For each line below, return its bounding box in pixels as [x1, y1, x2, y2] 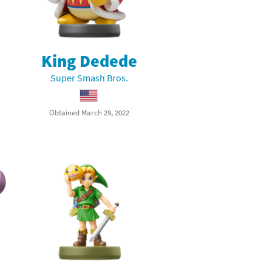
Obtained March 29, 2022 [49, 107, 130, 117]
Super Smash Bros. [50, 71, 129, 84]
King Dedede [41, 49, 138, 72]
